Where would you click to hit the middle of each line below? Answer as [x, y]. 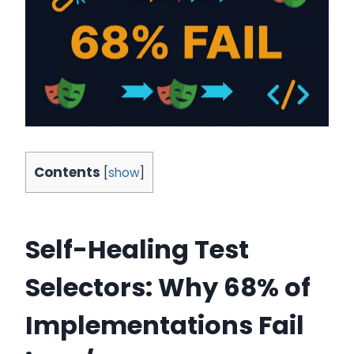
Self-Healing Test [137, 250]
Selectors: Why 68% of [168, 288]
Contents [67, 173]
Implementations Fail [165, 326]
